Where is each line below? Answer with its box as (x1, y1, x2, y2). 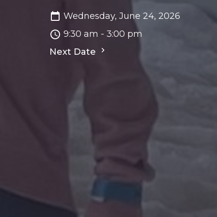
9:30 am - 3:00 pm (63, 29, 142, 40)
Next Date (49, 46, 98, 58)
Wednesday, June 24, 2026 (63, 11, 180, 22)
